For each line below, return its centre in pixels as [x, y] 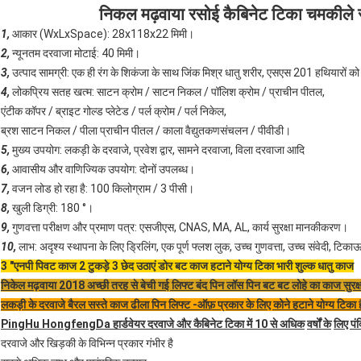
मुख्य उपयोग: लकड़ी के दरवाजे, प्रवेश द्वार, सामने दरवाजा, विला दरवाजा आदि [157, 150]
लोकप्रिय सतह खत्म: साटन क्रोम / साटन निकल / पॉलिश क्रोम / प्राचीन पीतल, [167, 92]
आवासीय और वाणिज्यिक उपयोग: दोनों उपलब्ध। [102, 170]
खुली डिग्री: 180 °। [52, 208]
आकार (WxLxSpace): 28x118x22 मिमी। [102, 34]
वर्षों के [319, 324]
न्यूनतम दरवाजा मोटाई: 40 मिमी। [75, 54]
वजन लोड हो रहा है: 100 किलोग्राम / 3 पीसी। [102, 189]
